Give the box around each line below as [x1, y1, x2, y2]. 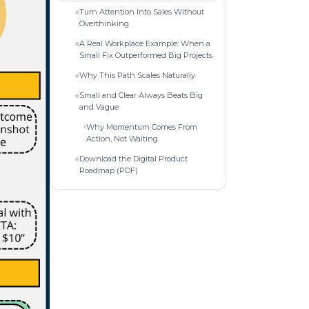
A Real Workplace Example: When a [79, 38, 210, 48]
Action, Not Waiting [86, 133, 158, 143]
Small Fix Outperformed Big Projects [79, 50, 212, 60]
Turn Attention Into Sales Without [79, 6, 204, 17]
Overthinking [79, 18, 129, 28]
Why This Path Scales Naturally [79, 70, 195, 80]
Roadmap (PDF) [79, 165, 138, 175]
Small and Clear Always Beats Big [79, 90, 203, 100]
